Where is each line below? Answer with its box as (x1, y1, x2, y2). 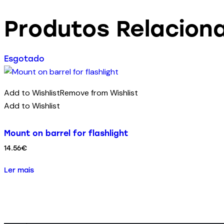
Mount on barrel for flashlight (4, 128, 128, 138)
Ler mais (4, 165, 34, 174)
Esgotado (4, 54, 44, 64)
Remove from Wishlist (60, 87, 138, 98)
